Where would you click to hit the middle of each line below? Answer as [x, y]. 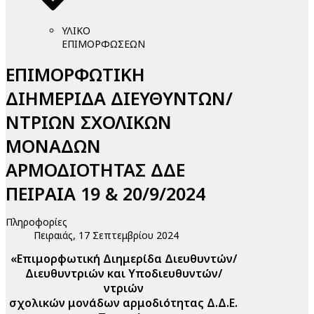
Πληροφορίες [36, 221]
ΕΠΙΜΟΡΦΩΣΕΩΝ [103, 44]
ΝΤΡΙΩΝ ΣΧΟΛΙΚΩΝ [89, 122]
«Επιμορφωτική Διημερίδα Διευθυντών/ [123, 258]
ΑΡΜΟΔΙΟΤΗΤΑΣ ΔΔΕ [95, 169]
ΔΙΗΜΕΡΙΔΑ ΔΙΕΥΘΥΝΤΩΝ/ [119, 98]
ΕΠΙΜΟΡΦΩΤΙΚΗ [75, 74]
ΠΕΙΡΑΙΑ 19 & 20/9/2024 [105, 193]
